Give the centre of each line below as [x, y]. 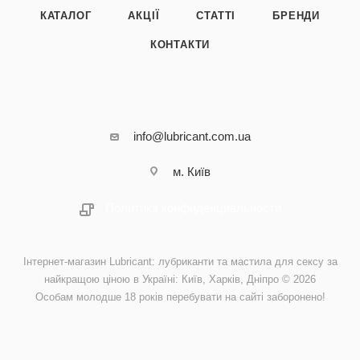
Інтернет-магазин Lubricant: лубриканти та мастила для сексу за [180, 262]
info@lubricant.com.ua [192, 137]
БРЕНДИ [297, 16]
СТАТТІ [216, 16]
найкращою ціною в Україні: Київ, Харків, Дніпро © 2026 [180, 280]
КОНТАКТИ [180, 45]
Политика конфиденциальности [193, 208]
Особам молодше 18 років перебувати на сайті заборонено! [180, 297]
